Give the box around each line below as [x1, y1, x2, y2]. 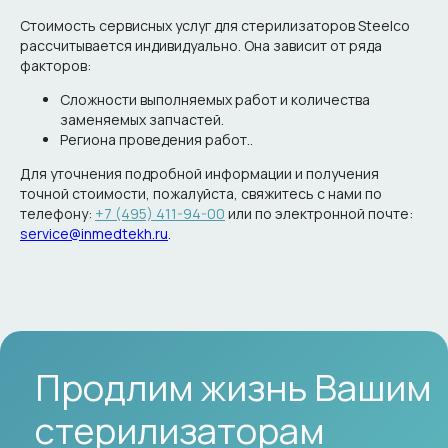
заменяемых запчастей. [60, 110, 224, 130]
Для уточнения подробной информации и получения [20, 164, 379, 184]
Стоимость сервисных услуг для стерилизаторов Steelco [20, 16, 410, 36]
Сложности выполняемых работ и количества [60, 90, 370, 110]
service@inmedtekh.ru [20, 224, 168, 244]
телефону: [20, 204, 95, 224]
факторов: [20, 56, 91, 76]
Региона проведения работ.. [60, 130, 253, 150]
